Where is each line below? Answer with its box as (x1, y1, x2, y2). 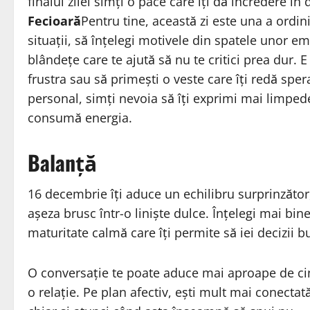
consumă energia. (28, 109, 132, 127)
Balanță (28, 147, 97, 179)
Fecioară (28, 12, 81, 30)
